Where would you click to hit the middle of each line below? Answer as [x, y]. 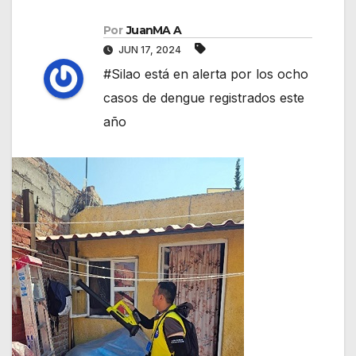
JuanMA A [154, 31]
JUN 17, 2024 [150, 50]
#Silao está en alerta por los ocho [206, 74]
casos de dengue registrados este [204, 98]
